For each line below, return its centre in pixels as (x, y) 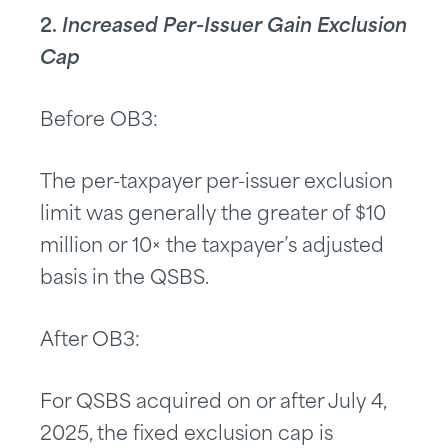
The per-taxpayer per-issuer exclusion (216, 184)
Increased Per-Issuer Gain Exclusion (234, 28)
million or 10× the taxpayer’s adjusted (212, 248)
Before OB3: (99, 122)
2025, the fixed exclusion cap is (186, 436)
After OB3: (90, 342)
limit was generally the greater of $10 (213, 216)
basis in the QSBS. (124, 280)
